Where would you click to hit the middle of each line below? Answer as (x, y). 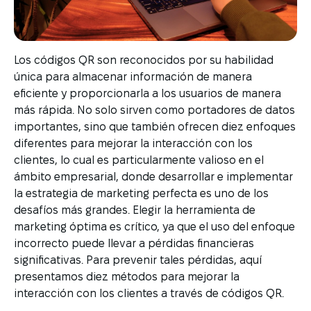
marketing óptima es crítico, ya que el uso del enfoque (154, 227)
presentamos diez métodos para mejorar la (127, 277)
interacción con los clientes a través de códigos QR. (149, 293)
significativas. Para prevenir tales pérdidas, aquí (138, 260)
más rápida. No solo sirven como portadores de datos (154, 110)
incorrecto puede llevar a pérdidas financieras (134, 243)
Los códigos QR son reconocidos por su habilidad (144, 60)
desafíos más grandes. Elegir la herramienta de (135, 210)
